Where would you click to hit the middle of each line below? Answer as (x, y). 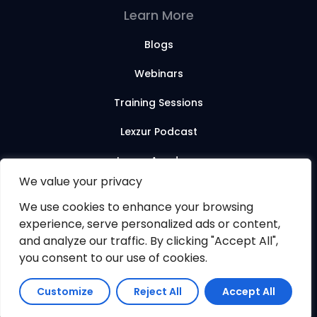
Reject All (157, 292)
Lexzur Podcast (158, 132)
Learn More (158, 15)
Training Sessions (158, 103)
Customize (65, 292)
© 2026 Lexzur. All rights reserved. (158, 223)
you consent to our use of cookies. (113, 258)
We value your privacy (81, 181)
